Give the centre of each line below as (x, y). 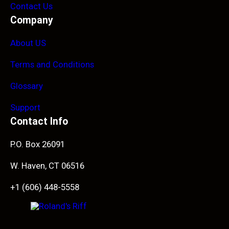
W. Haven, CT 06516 (47, 165)
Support (25, 107)
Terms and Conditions (52, 64)
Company (32, 20)
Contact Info (39, 121)
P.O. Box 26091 (38, 144)
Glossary (27, 86)
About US (28, 43)
